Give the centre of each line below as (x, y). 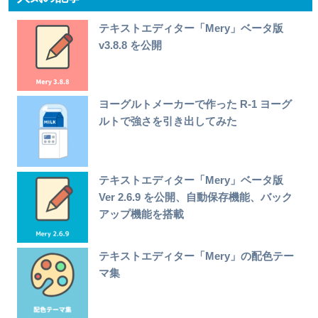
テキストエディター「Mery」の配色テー (197, 256)
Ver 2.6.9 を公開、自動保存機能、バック (196, 197)
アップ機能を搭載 (142, 214)
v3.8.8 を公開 (131, 45)
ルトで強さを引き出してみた (168, 121)
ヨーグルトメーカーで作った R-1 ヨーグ (196, 104)
